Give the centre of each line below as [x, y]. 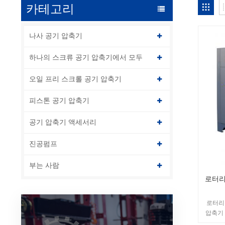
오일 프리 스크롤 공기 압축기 [75, 79]
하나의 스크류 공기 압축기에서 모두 [86, 57]
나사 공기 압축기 [56, 36]
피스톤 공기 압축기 [59, 100]
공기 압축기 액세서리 [63, 122]
